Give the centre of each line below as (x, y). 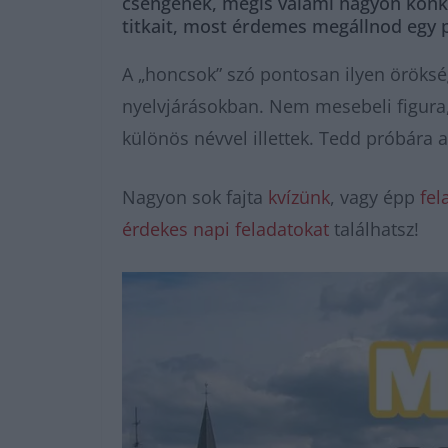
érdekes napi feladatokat (225, 229)
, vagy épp (375, 197)
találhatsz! (374, 229)
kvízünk (299, 197)
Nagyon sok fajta (195, 197)
